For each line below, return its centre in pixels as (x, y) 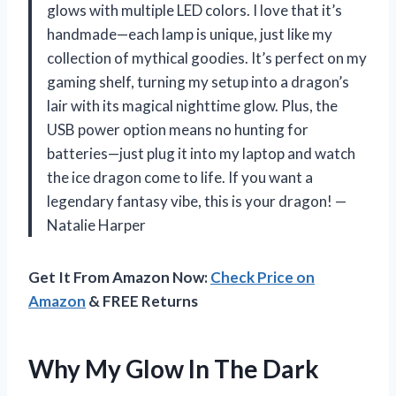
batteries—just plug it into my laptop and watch (201, 153)
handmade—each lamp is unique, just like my (190, 34)
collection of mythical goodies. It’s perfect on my (207, 57)
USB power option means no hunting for (178, 129)
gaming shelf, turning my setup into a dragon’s (198, 81)
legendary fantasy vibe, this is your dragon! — (197, 201)
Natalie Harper (96, 225)
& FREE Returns (142, 301)
